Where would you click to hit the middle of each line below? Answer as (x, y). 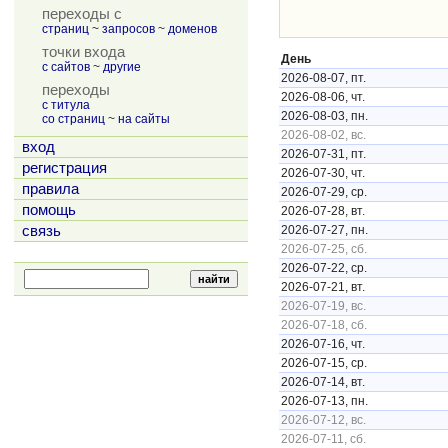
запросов (128, 29)
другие (122, 67)
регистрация (64, 168)
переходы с (82, 14)
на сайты (144, 119)
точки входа (83, 52)
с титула (66, 105)
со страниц (73, 119)
